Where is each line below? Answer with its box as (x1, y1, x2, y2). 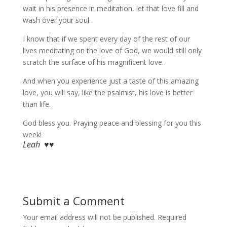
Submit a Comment (22, 193, 125, 208)
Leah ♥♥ (22, 139, 54, 150)
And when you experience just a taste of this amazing (22, 76, 199, 86)
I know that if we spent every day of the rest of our (22, 34, 190, 44)
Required (157, 212, 186, 222)
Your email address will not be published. (22, 212, 156, 222)
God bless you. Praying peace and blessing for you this (22, 118, 201, 128)
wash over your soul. (22, 15, 91, 25)
